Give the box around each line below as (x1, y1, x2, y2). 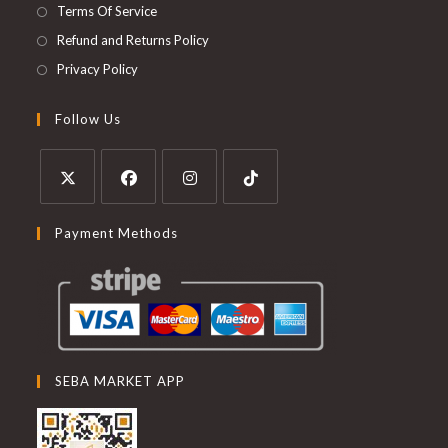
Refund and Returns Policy (57, 32, 210, 49)
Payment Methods (55, 225, 179, 242)
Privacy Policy (57, 61, 139, 78)
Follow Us (55, 111, 122, 128)
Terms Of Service (57, 3, 158, 20)
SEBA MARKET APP (55, 373, 186, 390)
